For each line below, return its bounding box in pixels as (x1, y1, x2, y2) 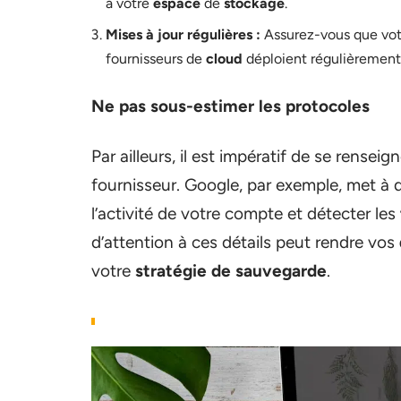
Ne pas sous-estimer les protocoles (91, 96, 370, 116)
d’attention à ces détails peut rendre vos (91, 232, 399, 252)
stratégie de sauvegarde (135, 260, 327, 281)
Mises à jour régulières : (106, 26, 260, 43)
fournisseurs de (106, 50, 206, 67)
